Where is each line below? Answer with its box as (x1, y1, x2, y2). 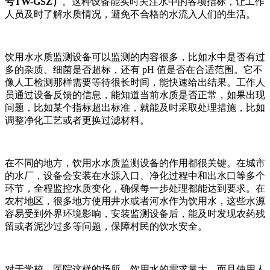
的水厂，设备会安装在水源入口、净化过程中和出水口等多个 (5, 171, 265, 181)
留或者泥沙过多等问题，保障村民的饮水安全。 (5, 221, 207, 232)
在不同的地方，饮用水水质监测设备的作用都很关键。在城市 (5, 158, 265, 169)
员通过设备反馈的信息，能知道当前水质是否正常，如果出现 (5, 90, 265, 101)
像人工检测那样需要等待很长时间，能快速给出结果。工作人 (5, 77, 265, 88)
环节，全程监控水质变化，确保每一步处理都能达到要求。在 (5, 183, 265, 194)
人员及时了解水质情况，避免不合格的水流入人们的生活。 (5, 9, 256, 20)
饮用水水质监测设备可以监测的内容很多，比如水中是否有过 (5, 52, 265, 63)
